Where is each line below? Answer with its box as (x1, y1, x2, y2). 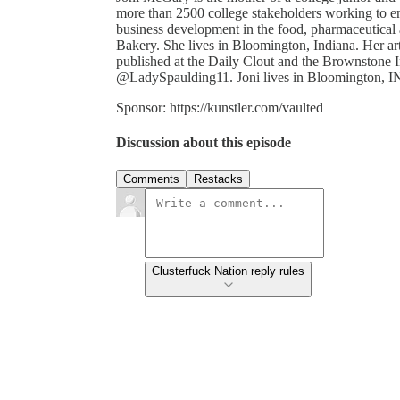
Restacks (194, 172, 243, 187)
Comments (123, 172, 179, 187)
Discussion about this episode (116, 135, 291, 151)
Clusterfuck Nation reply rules (152, 264, 304, 279)
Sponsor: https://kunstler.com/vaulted (116, 99, 323, 115)
